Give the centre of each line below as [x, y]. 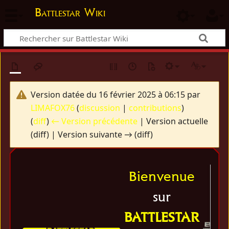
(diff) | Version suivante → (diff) [92, 135]
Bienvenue [162, 176]
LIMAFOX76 [53, 108]
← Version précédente [95, 121]
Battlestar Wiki [70, 13]
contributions [155, 108]
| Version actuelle [173, 121]
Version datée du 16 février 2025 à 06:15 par [116, 95]
